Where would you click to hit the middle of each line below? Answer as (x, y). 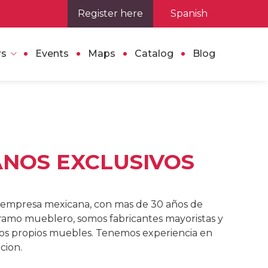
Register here (110, 13)
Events (52, 54)
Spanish (189, 13)
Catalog (154, 54)
